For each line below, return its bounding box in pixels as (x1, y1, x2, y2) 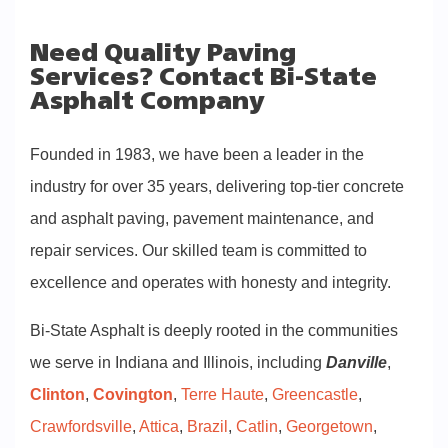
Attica (139, 418, 179, 435)
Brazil (187, 418, 228, 435)
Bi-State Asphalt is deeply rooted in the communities (30, 322, 398, 339)
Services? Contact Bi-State (30, 67, 377, 91)
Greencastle (272, 386, 358, 403)
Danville (326, 354, 387, 371)
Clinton (30, 386, 85, 403)
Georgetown (286, 418, 373, 435)
